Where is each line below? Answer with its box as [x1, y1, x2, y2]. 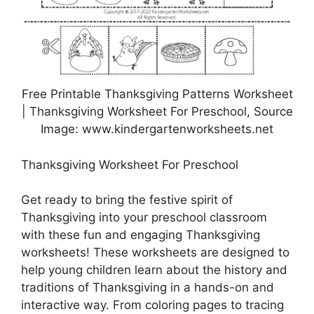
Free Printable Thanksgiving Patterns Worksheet [21, 87, 293, 102]
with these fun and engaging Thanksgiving [21, 228, 260, 243]
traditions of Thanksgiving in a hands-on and [21, 280, 274, 295]
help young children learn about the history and [21, 263, 287, 278]
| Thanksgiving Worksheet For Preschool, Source [21, 104, 293, 119]
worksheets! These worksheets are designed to [21, 245, 289, 260]
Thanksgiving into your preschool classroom [21, 210, 267, 225]
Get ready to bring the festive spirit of [21, 193, 233, 207]
